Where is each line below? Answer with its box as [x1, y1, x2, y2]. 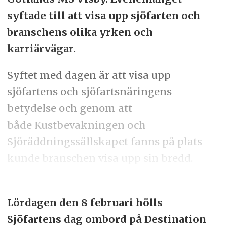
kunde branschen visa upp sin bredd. [7, 151, 193, 164]
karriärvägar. [7, 42, 76, 55]
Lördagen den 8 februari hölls [7, 196, 163, 209]
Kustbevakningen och [34, 118, 146, 131]
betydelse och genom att [7, 101, 132, 115]
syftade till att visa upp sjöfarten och [7, 9, 200, 22]
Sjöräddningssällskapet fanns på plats [7, 135, 202, 148]
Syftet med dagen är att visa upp [7, 68, 171, 81]
